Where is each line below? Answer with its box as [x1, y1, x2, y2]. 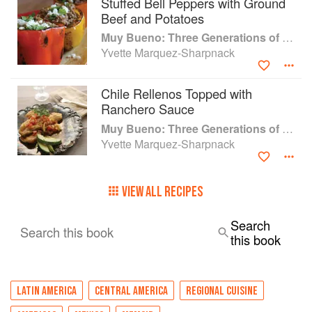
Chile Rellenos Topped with [101, 84, 252, 102]
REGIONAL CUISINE [186, 283, 258, 298]
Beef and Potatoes [101, 8, 204, 27]
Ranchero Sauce [101, 99, 194, 118]
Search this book [20, 222, 114, 241]
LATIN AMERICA [17, 283, 77, 298]
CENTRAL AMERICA [95, 283, 168, 298]
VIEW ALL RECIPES [122, 182, 203, 201]
